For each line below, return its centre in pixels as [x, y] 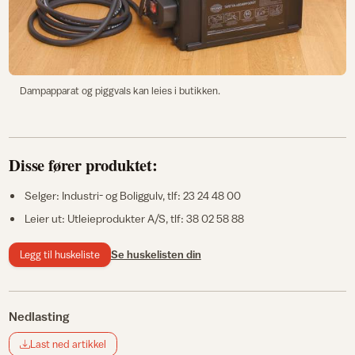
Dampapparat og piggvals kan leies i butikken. [120, 91]
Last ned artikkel [68, 344]
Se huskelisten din [156, 255]
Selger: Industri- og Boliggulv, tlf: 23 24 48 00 [132, 196]
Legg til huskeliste [60, 254]
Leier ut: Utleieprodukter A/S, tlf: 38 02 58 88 [134, 219]
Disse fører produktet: [83, 165]
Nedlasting [39, 317]
